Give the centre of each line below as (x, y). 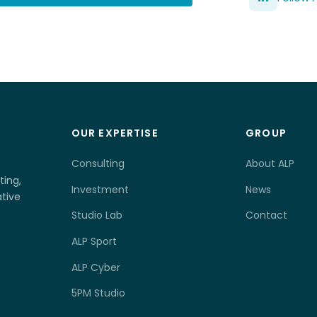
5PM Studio (98, 293)
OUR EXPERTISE (115, 133)
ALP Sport (94, 241)
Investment (100, 189)
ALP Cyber (96, 267)
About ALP (270, 164)
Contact (267, 215)
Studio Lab (97, 215)
